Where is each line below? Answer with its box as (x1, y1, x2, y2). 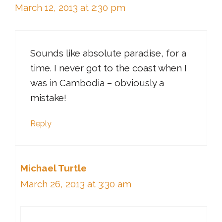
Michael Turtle (20, 162, 87, 173)
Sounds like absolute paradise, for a (30, 47, 186, 58)
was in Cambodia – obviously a (30, 77, 164, 88)
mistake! (30, 92, 66, 103)
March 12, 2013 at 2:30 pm (15, 2, 125, 13)
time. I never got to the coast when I (30, 62, 187, 73)
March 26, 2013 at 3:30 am (20, 178, 131, 189)
